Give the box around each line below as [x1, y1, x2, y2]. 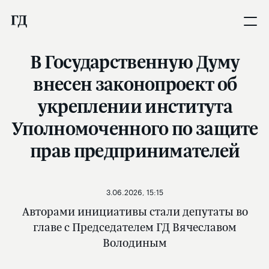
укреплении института [37, 93, 232, 119]
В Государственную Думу [29, 49, 240, 74]
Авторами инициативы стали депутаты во [22, 204, 248, 219]
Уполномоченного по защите [12, 115, 258, 141]
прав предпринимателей [30, 138, 240, 163]
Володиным [103, 235, 168, 250]
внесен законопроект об [33, 71, 237, 97]
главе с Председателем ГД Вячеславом [33, 219, 237, 235]
